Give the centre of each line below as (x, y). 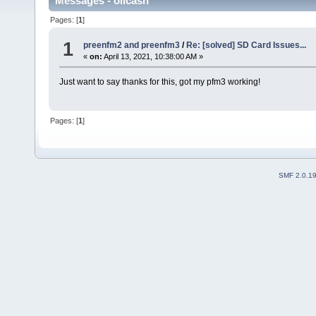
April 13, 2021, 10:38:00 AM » (153, 57)
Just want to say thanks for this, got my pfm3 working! (159, 82)
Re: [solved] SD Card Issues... (247, 45)
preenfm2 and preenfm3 (132, 45)
